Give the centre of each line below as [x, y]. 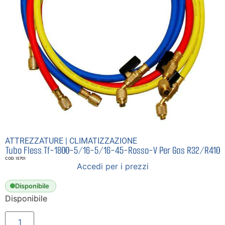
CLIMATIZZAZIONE [103, 141]
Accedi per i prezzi [113, 166]
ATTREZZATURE [34, 141]
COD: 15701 [15, 158]
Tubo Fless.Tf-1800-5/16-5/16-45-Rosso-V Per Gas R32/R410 [113, 150]
